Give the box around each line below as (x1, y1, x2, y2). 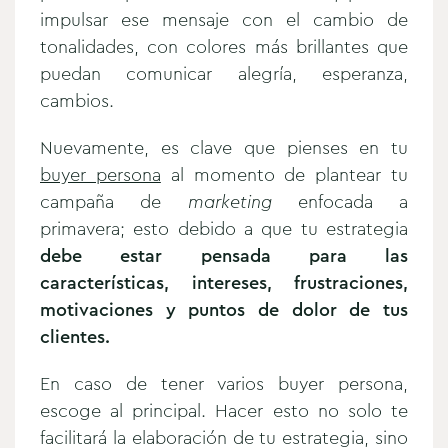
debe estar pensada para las (40, 242, 408, 269)
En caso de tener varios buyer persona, (40, 370, 408, 397)
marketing (161, 188, 272, 215)
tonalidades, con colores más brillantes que (40, 33, 408, 60)
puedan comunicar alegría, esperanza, (40, 60, 408, 87)
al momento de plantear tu (160, 161, 409, 188)
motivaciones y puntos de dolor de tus (40, 296, 408, 323)
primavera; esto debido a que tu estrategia (40, 215, 408, 242)
